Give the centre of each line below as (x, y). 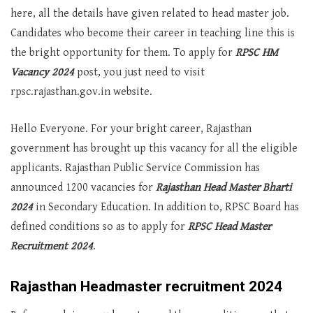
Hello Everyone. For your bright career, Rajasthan (131, 129)
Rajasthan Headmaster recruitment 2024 (146, 286)
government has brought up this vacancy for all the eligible (154, 148)
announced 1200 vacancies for (83, 188)
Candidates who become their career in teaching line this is (153, 33)
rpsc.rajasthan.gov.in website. (81, 92)
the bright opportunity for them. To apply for (122, 53)
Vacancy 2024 (42, 72)
